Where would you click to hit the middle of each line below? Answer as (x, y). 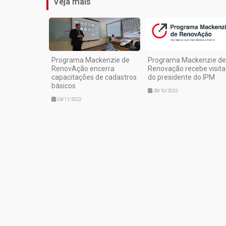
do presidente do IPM (181, 77)
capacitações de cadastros (94, 77)
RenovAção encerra (83, 68)
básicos (64, 86)
